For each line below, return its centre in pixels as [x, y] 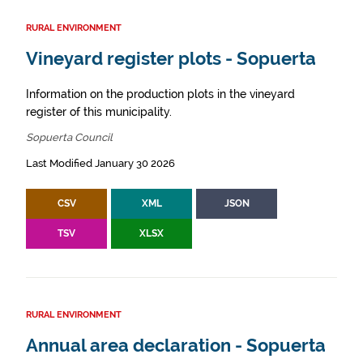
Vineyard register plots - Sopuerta [171, 59]
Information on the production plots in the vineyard [160, 94]
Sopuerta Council [69, 138]
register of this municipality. [99, 112]
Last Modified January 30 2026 [100, 164]
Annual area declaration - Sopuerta [176, 346]
